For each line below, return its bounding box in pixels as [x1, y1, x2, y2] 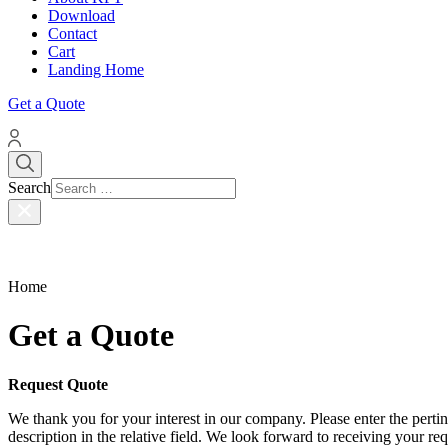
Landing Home [48, 60, 144, 78]
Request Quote [8, 375, 108, 393]
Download [48, 6, 115, 24]
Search [8, 178, 51, 196]
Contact [48, 24, 97, 42]
